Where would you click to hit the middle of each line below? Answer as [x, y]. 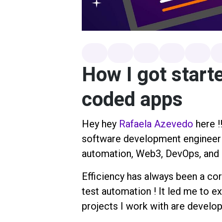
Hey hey [100, 124]
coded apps [135, 100]
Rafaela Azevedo [156, 124]
